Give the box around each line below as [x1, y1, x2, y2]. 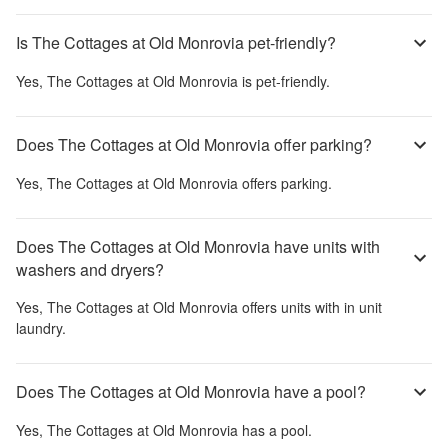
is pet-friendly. [238, 70, 330, 91]
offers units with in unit [238, 296, 382, 317]
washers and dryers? [16, 257, 164, 281]
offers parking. [238, 172, 332, 193]
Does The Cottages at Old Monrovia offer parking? [16, 133, 372, 157]
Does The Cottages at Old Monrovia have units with [16, 234, 380, 258]
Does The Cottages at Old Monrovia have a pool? [16, 380, 366, 404]
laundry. [16, 317, 66, 338]
